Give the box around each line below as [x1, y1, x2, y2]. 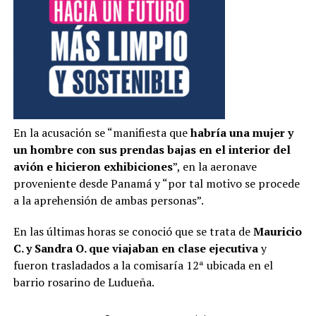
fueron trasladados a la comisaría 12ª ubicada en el [13, 257, 273, 273]
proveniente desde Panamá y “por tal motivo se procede [13, 175, 300, 191]
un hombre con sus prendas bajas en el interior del [13, 141, 291, 157]
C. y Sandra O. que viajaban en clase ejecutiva [13, 240, 258, 256]
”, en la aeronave [172, 158, 257, 174]
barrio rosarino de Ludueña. [13, 274, 154, 290]
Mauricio [253, 223, 302, 239]
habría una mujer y [190, 124, 293, 140]
